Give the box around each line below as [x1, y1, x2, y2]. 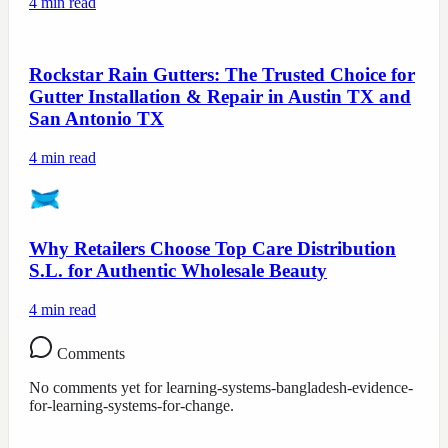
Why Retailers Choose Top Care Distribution [29, 237, 396, 259]
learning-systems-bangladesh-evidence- [166, 378, 413, 396]
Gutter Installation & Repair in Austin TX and [29, 86, 411, 108]
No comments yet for [29, 378, 166, 396]
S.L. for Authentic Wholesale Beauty [29, 259, 327, 281]
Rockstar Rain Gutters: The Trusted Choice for [29, 64, 415, 86]
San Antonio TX [29, 108, 164, 130]
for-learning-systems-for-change [29, 396, 230, 414]
